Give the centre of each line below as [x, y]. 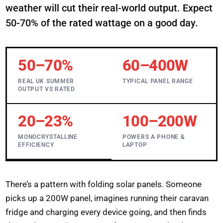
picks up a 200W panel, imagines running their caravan [107, 198]
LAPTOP [135, 145]
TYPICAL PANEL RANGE [158, 81]
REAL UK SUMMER [46, 81]
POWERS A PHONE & [154, 137]
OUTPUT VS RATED [47, 89]
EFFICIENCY [36, 145]
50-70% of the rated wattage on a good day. [102, 23]
